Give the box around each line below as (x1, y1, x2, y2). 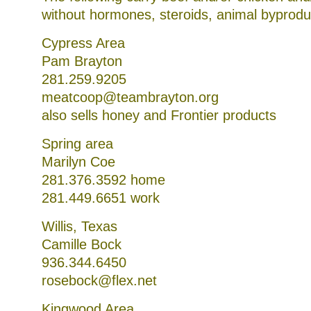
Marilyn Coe (42, 154, 115, 169)
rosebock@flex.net (42, 273, 157, 288)
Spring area (42, 136, 113, 151)
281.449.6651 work (42, 190, 160, 205)
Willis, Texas (42, 219, 117, 234)
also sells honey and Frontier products (42, 108, 276, 123)
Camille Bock (42, 237, 121, 252)
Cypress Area (42, 35, 125, 51)
